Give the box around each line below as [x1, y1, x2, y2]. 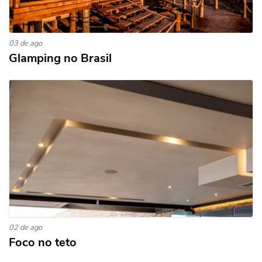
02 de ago [9, 222, 42, 233]
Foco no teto [9, 235, 77, 250]
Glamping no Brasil [9, 50, 112, 66]
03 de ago [9, 38, 42, 49]
